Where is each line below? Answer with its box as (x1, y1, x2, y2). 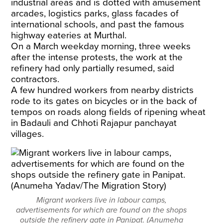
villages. (11, 128, 44, 139)
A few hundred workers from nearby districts (11, 85, 194, 96)
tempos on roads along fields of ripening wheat (11, 107, 206, 117)
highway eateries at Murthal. (11, 30, 127, 41)
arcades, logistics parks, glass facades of (11, 8, 179, 19)
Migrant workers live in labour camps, (36, 195, 167, 205)
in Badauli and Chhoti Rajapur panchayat (11, 117, 177, 128)
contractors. (11, 74, 60, 85)
